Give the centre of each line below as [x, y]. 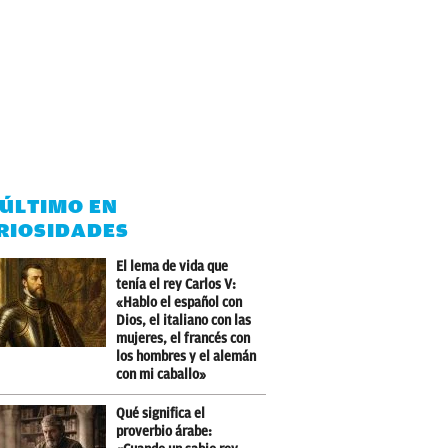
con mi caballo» [161, 374]
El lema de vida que [172, 266]
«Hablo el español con [179, 302]
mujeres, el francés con [183, 338]
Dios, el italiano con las [184, 320]
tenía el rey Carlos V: [176, 284]
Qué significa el [161, 413]
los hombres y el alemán [186, 356]
